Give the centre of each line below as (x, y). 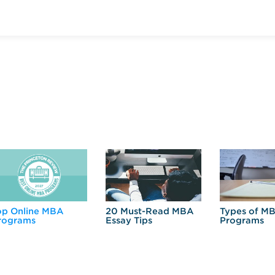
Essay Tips (129, 220)
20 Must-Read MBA (150, 211)
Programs (242, 220)
